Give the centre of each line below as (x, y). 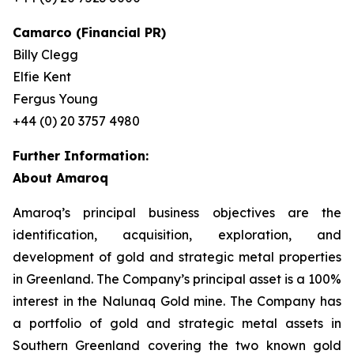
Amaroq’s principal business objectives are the (177, 212)
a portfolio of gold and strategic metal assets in (177, 323)
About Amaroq (60, 177)
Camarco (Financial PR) (89, 32)
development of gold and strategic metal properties (177, 256)
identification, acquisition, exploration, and (177, 234)
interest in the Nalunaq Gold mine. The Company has (177, 301)
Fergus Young (55, 98)
